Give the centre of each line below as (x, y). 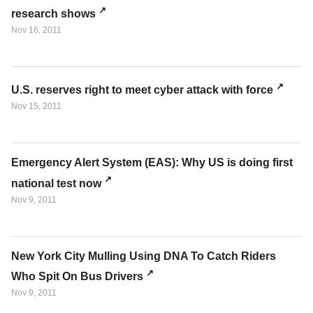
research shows (53, 14)
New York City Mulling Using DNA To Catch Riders (144, 256)
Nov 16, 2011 (36, 30)
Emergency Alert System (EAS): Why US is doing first (152, 163)
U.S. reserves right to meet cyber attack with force (142, 90)
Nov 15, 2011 (36, 107)
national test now (56, 183)
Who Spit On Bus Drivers (77, 277)
